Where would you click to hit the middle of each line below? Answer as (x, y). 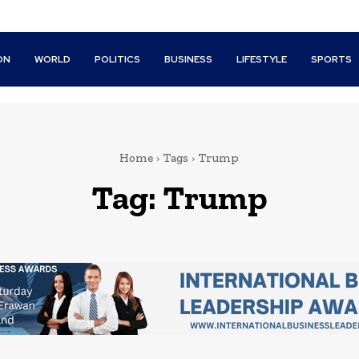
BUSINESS (189, 60)
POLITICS (118, 60)
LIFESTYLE (262, 60)
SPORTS (332, 60)
